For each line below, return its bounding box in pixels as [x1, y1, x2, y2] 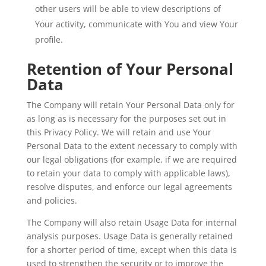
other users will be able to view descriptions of [34, 3, 221, 14]
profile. [34, 34, 63, 45]
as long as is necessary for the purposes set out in [26, 113, 226, 124]
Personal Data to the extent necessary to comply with [26, 140, 237, 151]
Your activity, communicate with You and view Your [34, 18, 238, 30]
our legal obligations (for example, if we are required [26, 154, 237, 165]
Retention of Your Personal [26, 58, 233, 80]
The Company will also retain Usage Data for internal [26, 217, 237, 228]
